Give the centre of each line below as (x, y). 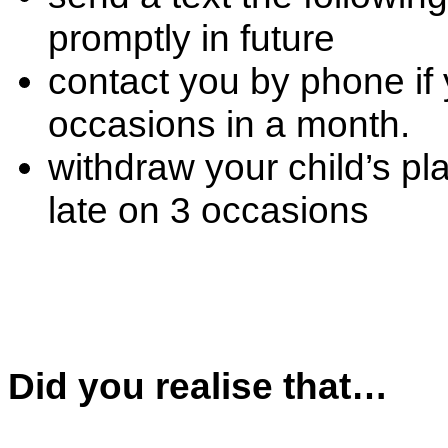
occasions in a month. (229, 124)
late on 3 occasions (208, 210)
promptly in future (191, 38)
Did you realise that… (198, 386)
